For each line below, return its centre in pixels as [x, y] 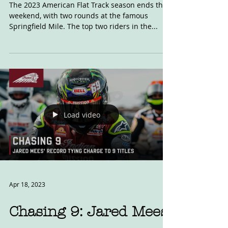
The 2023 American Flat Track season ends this [89, 33]
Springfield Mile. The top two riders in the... [83, 54]
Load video [82, 142]
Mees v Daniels [62, 12]
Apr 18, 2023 [27, 212]
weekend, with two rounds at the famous [79, 44]
